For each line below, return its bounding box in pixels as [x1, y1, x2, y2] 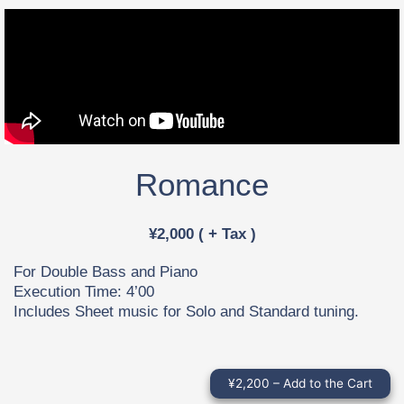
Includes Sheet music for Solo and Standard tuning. [14, 303, 359, 321]
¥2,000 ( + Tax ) [148, 225, 256, 243]
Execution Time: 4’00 [14, 283, 154, 301]
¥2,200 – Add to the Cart [228, 376, 372, 391]
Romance [135, 167, 269, 203]
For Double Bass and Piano [14, 263, 197, 281]
